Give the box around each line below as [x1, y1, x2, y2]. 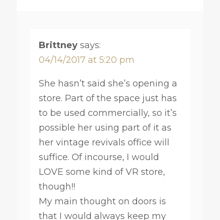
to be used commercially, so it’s [38, 107, 177, 118]
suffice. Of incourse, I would [38, 151, 159, 163]
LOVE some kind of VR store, [38, 166, 165, 177]
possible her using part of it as [38, 122, 171, 133]
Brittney [38, 39, 78, 51]
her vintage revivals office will [38, 137, 169, 148]
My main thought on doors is [38, 195, 166, 207]
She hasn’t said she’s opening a [38, 78, 177, 89]
